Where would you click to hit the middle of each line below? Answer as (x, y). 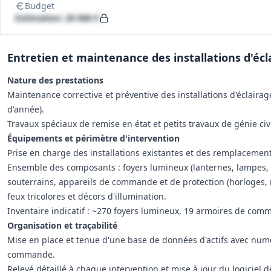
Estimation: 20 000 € (57, 18)
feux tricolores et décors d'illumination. (87, 196)
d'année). (26, 109)
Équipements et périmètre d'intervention (93, 138)
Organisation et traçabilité (62, 225)
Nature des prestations (55, 80)
